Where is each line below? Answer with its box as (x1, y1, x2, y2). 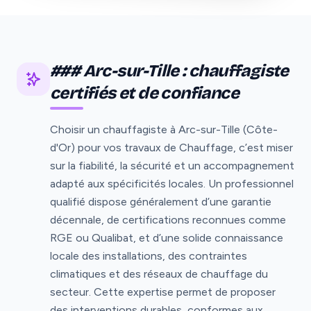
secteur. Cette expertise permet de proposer (50, 285, 276, 299)
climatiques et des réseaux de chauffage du (50, 267, 268, 280)
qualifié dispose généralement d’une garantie (50, 194, 271, 208)
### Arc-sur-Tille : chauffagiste (50, 60, 289, 81)
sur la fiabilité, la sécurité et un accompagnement (50, 158, 294, 172)
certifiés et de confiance (50, 83, 239, 103)
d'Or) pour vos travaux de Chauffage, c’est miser (50, 140, 293, 154)
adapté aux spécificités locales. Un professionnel (50, 176, 294, 190)
